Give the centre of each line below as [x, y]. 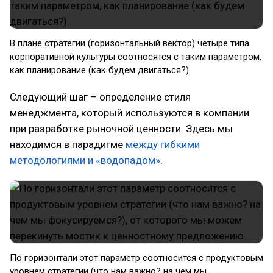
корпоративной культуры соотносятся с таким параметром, [136, 57]
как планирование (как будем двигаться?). [100, 70]
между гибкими [163, 144]
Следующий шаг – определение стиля [100, 97]
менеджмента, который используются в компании [129, 113]
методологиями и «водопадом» [85, 160]
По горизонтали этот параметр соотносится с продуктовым [136, 258]
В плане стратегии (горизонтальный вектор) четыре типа [129, 43]
